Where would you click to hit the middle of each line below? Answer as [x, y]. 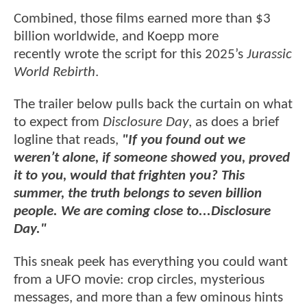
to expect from [58, 123]
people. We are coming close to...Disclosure [142, 212]
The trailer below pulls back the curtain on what [153, 105]
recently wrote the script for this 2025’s [130, 55]
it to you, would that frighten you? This [129, 176]
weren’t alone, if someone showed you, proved [152, 158]
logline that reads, [68, 140]
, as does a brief [234, 123]
